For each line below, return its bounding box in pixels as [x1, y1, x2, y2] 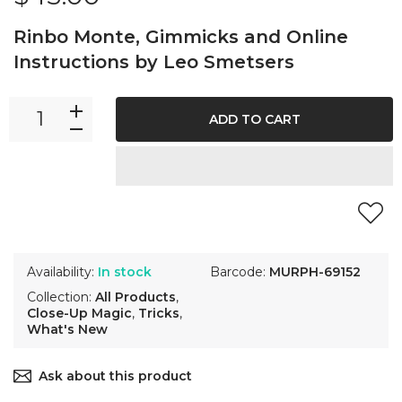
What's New [27, 321, 108, 338]
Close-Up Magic [27, 305, 132, 322]
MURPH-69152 [269, 264, 361, 281]
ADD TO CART [208, 111, 301, 128]
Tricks [138, 305, 179, 322]
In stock [98, 264, 152, 281]
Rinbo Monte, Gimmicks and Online [13, 26, 348, 48]
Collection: [27, 289, 95, 306]
